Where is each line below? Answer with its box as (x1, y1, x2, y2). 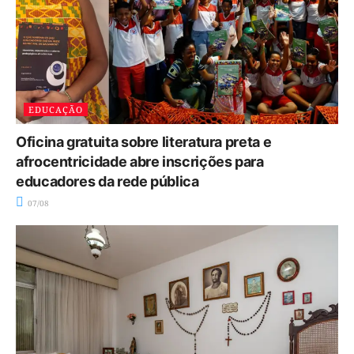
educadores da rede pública (16, 173, 199, 190)
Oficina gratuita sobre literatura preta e (16, 134, 272, 151)
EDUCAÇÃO (28, 104, 83, 116)
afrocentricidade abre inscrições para (16, 153, 264, 171)
